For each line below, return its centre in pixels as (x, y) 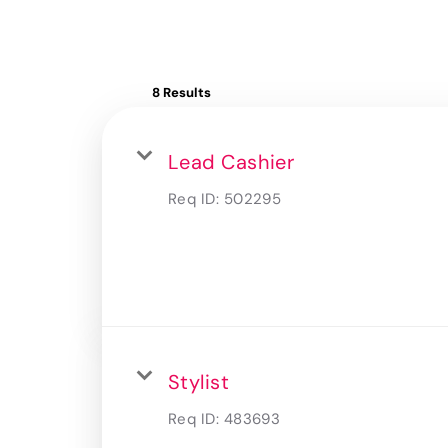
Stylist (199, 381)
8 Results (181, 92)
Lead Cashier (231, 161)
